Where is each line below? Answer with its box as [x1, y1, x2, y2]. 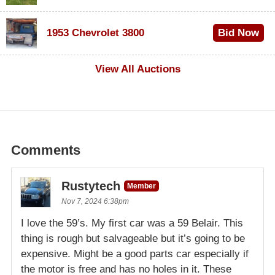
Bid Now [217, 26, 259, 39]
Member [127, 181, 156, 190]
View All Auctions [95, 63, 180, 75]
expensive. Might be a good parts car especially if [21, 247, 249, 260]
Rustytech [61, 179, 120, 193]
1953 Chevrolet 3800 [47, 26, 144, 39]
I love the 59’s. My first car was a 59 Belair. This [21, 217, 243, 229]
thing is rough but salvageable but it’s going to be [21, 232, 245, 244]
